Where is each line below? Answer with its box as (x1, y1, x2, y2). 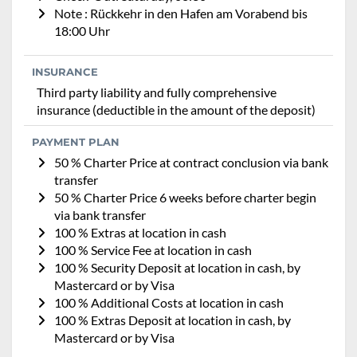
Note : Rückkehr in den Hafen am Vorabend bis (54, 5, 308, 21)
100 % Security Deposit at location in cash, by (54, 259, 300, 275)
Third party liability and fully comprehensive (37, 84, 277, 100)
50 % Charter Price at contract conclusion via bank (54, 154, 328, 170)
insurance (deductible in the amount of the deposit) (37, 101, 316, 117)
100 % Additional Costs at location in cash (54, 294, 284, 310)
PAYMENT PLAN (32, 135, 120, 148)
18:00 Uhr (54, 22, 110, 38)
